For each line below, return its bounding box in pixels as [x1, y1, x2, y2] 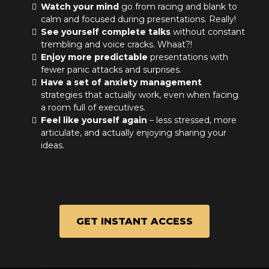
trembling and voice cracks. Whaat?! [41, 39, 192, 50]
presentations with [148, 52, 228, 63]
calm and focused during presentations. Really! [41, 14, 236, 25]
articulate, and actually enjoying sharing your [41, 127, 226, 139]
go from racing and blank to [119, 1, 237, 13]
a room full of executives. [41, 102, 145, 113]
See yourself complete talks [41, 26, 171, 38]
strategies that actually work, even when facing [41, 89, 238, 101]
